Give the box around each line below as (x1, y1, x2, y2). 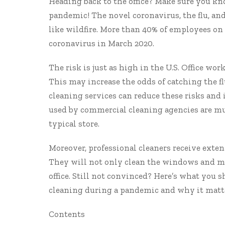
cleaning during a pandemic (49, 185, 159, 195)
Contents (49, 209, 85, 219)
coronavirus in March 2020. (49, 38, 154, 48)
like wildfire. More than (49, 24, 142, 34)
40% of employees (142, 24, 211, 34)
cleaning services (49, 90, 117, 100)
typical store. (49, 119, 99, 129)
